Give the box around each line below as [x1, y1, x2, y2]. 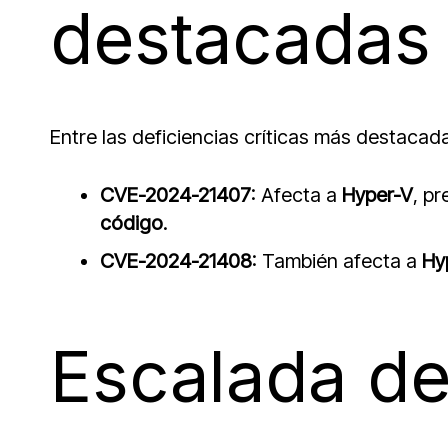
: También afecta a [252, 249, 422, 274]
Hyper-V [342, 183, 413, 208]
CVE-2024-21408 [100, 249, 252, 274]
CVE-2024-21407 [100, 183, 251, 208]
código [100, 211, 163, 236]
